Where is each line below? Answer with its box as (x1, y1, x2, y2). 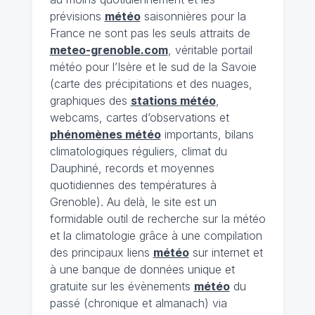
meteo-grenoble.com (49, 42, 168, 57)
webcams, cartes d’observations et (49, 110, 229, 124)
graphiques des (49, 93, 131, 108)
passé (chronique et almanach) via (49, 295, 227, 310)
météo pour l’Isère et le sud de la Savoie (49, 59, 257, 74)
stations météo (130, 93, 216, 108)
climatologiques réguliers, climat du (49, 143, 227, 158)
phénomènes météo (49, 127, 161, 141)
